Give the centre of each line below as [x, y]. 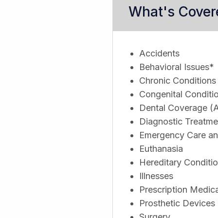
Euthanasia [161, 149]
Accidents [159, 54]
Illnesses [156, 176]
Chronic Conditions [178, 81]
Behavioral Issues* [177, 67]
